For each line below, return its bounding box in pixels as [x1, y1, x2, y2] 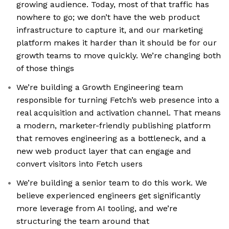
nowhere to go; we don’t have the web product [16, 12, 200, 22]
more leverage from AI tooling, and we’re [16, 203, 177, 214]
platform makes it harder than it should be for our [16, 38, 217, 48]
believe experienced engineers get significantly [16, 191, 200, 201]
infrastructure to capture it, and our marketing [16, 25, 203, 35]
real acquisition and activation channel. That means [16, 108, 221, 118]
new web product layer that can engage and [16, 146, 191, 156]
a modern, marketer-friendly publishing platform [16, 121, 211, 131]
